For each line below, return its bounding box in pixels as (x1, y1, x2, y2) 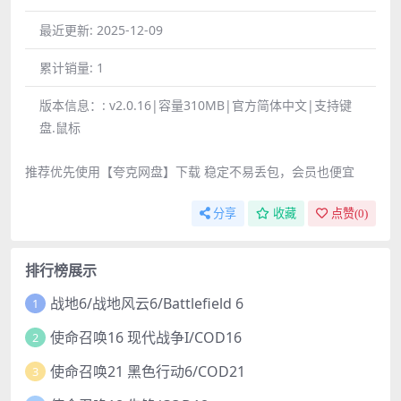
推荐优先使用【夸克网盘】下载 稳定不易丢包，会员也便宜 (25, 163, 354, 181)
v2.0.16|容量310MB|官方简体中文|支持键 (109, 97, 352, 115)
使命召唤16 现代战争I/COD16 (49, 327, 242, 347)
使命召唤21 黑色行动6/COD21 (49, 361, 245, 381)
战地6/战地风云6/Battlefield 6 (49, 293, 243, 313)
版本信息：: (39, 97, 109, 115)
